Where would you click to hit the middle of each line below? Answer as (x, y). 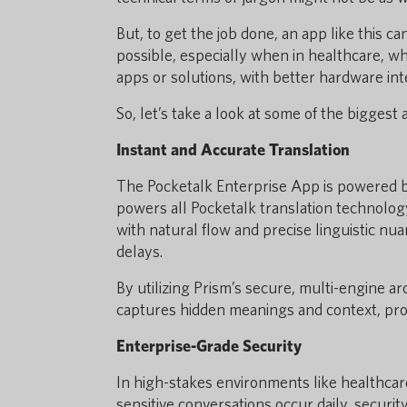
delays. (141, 251)
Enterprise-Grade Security (209, 346)
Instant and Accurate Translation (233, 149)
